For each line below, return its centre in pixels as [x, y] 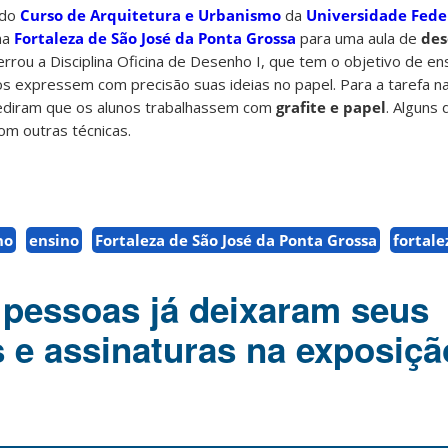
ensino [54, 240]
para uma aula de [358, 38]
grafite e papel [331, 107]
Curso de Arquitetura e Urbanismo [150, 15]
